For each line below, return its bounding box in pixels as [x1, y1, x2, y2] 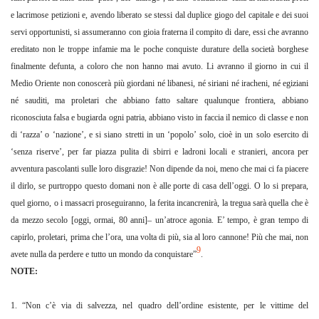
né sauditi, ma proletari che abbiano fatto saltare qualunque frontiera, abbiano [11, 95, 308, 106]
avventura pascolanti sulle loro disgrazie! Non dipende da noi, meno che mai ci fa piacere [11, 164, 308, 174]
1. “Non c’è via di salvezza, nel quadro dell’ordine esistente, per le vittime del [11, 300, 308, 311]
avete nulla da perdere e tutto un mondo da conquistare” [11, 249, 197, 260]
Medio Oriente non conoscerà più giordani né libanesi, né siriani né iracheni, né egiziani [11, 78, 308, 89]
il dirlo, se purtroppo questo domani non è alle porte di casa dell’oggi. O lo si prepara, [11, 181, 308, 192]
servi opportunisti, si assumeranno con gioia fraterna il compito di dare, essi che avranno [11, 27, 308, 38]
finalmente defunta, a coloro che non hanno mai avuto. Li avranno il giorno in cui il [11, 61, 308, 72]
